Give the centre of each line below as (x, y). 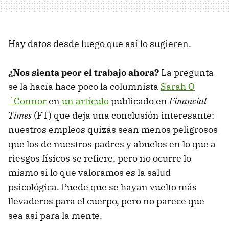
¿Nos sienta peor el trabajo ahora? (84, 72)
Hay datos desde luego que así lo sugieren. (100, 43)
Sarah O (178, 86)
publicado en (139, 101)
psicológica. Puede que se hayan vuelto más (102, 187)
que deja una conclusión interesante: (134, 115)
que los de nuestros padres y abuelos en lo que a (112, 144)
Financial (188, 101)
